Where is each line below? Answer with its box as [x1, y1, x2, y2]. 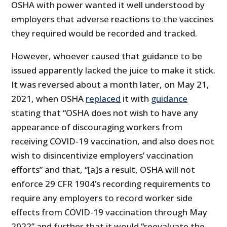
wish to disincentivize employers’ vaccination [11, 149, 194, 161]
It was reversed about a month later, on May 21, [11, 78, 210, 90]
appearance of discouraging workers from [11, 121, 183, 133]
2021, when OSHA [11, 92, 86, 104]
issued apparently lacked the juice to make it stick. [11, 64, 216, 76]
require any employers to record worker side [11, 192, 193, 204]
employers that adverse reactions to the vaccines [11, 13, 214, 25]
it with [121, 92, 152, 104]
